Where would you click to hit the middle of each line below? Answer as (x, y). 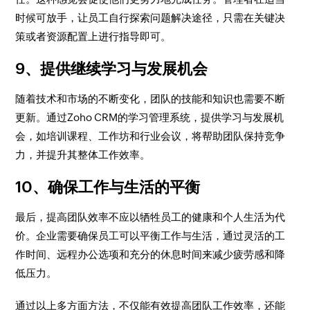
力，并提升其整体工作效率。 (83, 155)
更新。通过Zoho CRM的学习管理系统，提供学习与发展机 (150, 117)
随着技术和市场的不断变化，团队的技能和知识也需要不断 (151, 99)
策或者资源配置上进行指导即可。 (93, 36)
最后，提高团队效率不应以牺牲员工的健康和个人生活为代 (151, 217)
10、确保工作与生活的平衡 (108, 187)
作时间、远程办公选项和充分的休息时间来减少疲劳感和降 (151, 254)
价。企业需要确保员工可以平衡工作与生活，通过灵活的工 (151, 236)
